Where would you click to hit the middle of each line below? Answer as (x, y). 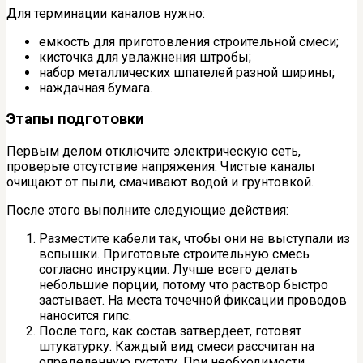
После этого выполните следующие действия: (147, 211)
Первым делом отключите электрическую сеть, (154, 152)
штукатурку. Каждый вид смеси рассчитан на (177, 347)
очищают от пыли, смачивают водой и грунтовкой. (160, 182)
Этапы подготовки (75, 120)
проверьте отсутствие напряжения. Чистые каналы (161, 167)
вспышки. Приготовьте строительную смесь (174, 254)
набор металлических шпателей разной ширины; (187, 72)
